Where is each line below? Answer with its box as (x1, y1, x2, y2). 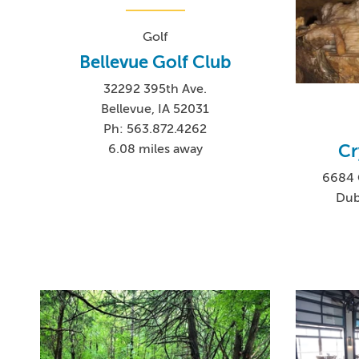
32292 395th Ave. (103, 82, 208, 97)
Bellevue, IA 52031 (101, 102, 210, 117)
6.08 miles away (107, 142, 203, 157)
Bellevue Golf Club (79, 52, 232, 73)
